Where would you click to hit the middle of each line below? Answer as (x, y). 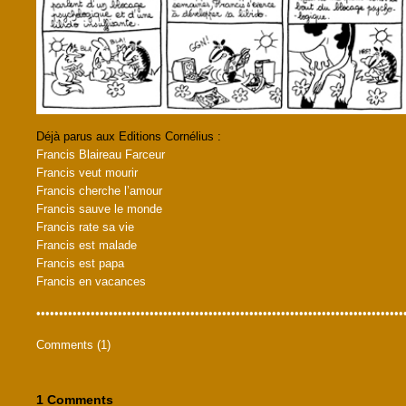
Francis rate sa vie (85, 227)
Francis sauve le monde (99, 208)
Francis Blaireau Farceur (101, 154)
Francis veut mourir (87, 172)
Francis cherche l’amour (99, 190)
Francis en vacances (91, 281)
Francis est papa (80, 263)
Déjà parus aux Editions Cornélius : (129, 136)
